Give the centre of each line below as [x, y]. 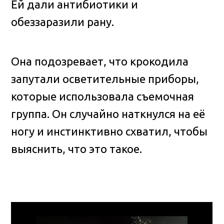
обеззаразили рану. [63, 21]
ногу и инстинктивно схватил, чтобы [109, 131]
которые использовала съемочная [103, 96]
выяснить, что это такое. [77, 149]
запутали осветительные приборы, [105, 79]
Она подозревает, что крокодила [100, 61]
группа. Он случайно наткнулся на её [108, 114]
